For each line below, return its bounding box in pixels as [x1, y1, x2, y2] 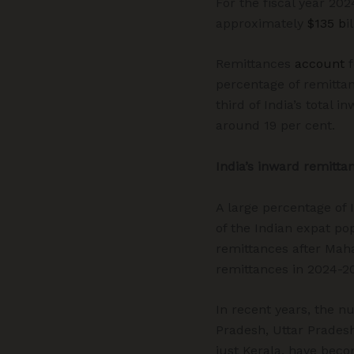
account [291, 56, 345, 72]
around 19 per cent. [216, 118, 335, 134]
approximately [216, 15, 307, 31]
